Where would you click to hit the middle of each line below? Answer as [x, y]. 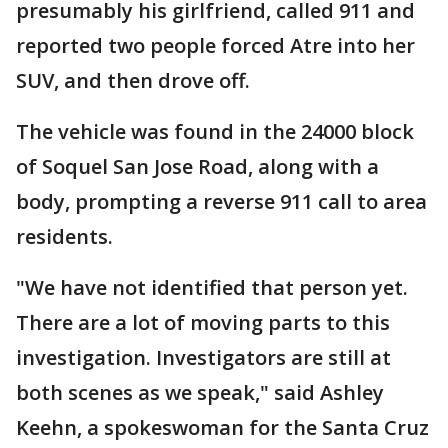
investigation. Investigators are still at [203, 357]
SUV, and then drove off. [133, 80]
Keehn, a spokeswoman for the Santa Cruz [222, 427]
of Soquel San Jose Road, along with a [197, 166]
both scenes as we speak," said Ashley [200, 392]
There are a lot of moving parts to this [203, 322]
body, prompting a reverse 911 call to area [221, 201]
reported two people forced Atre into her [215, 45]
